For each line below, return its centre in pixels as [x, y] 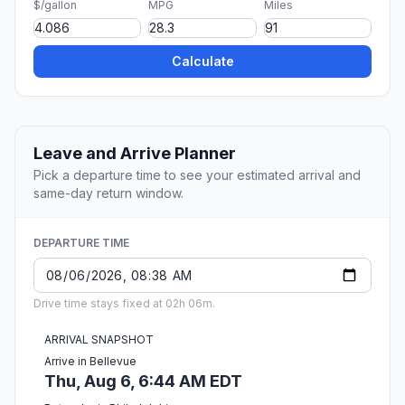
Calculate [202, 61]
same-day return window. [108, 193]
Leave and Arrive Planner [135, 154]
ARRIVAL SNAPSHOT [99, 340]
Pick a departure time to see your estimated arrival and [197, 175]
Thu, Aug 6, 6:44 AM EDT [143, 381]
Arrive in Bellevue [90, 362]
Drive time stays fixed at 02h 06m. [124, 304]
